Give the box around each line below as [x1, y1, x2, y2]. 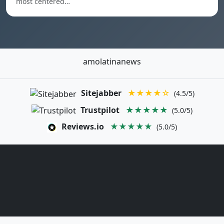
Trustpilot [80, 104, 119, 115]
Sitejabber [80, 87, 121, 98]
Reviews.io [61, 121, 104, 132]
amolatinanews [83, 56, 141, 67]
